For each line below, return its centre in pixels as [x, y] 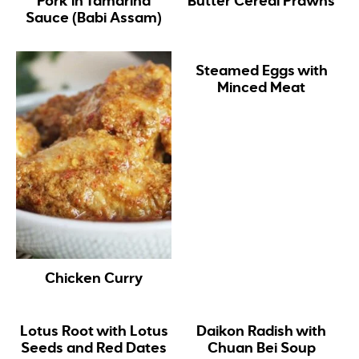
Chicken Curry [94, 278]
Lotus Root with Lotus [94, 331]
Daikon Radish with [262, 331]
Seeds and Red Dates [94, 348]
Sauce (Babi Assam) [94, 18]
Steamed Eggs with [261, 71]
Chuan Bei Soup [261, 348]
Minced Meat [262, 88]
